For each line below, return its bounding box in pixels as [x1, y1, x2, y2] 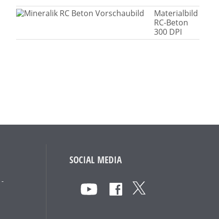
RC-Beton [154, 17, 189, 28]
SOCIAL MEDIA [69, 153, 122, 166]
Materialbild [154, 7, 198, 19]
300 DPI [154, 26, 182, 37]
